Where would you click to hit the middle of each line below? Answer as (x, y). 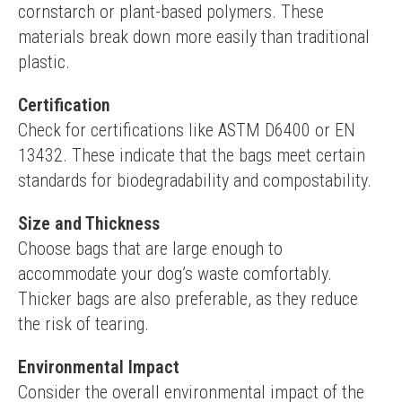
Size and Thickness (89, 223)
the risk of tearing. (83, 324)
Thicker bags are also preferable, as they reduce (188, 299)
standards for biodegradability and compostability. (195, 180)
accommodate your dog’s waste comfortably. (175, 274)
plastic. (44, 62)
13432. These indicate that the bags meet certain (192, 155)
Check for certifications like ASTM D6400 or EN (187, 130)
